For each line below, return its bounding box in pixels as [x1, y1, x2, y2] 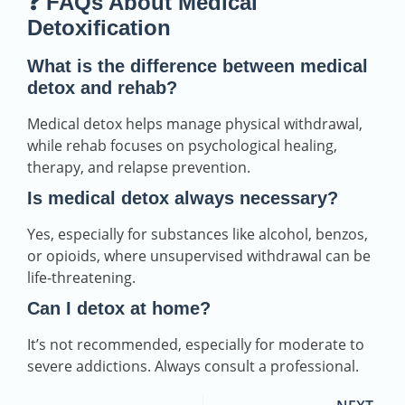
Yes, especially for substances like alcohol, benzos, [27, 223, 368, 244]
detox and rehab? [27, 77, 177, 98]
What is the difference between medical [27, 55, 368, 76]
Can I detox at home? [27, 297, 211, 318]
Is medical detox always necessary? [27, 187, 338, 208]
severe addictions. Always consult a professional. [27, 355, 359, 376]
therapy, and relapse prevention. [27, 156, 250, 177]
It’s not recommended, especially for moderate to [27, 334, 364, 354]
